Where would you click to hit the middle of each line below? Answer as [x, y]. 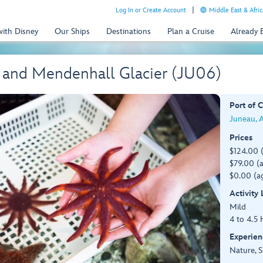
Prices [241, 138]
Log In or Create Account [151, 10]
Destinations [129, 31]
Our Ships [72, 31]
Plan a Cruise [191, 31]
